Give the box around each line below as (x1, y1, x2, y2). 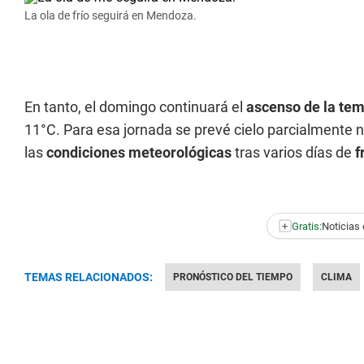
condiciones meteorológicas (46, 144, 232, 161)
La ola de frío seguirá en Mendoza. (24, 9, 197, 22)
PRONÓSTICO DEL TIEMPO (173, 271, 292, 283)
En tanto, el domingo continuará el (24, 98, 246, 115)
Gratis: (291, 219, 322, 232)
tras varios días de (232, 144, 355, 161)
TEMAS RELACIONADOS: (24, 271, 153, 284)
